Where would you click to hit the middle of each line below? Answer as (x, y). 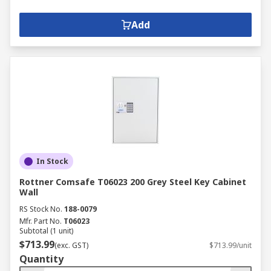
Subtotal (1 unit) (46, 231)
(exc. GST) (71, 245)
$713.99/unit (230, 245)
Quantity (41, 259)
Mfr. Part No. (41, 221)
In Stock (52, 161)
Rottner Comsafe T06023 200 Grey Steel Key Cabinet (133, 182)
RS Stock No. (41, 209)
